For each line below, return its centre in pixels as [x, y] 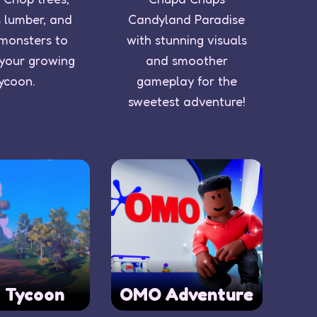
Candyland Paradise [187, 19]
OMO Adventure [187, 294]
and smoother [186, 60]
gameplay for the [186, 80]
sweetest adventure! [186, 101]
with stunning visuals [186, 39]
